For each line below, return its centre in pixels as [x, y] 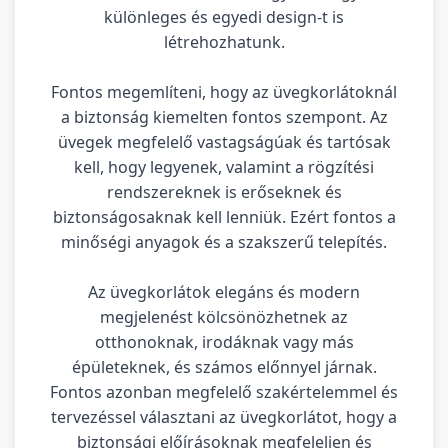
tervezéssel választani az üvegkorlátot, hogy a [224, 416]
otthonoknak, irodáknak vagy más [224, 341]
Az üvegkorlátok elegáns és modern [224, 291]
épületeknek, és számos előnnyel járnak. [224, 366]
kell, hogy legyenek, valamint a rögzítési [224, 166]
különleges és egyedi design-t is [224, 16]
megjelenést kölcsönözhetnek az [224, 316]
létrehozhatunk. [224, 41]
